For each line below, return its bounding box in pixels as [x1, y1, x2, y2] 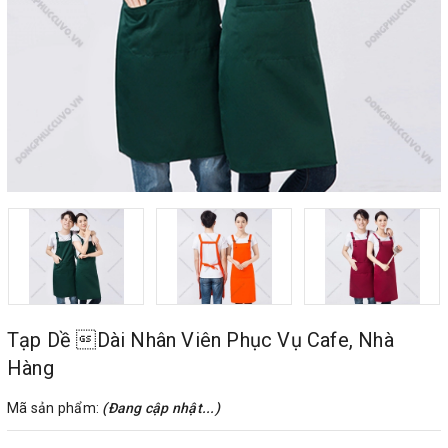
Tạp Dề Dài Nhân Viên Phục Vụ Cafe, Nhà [7, 328, 394, 352]
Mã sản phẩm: [7, 400, 103, 416]
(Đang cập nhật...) [102, 400, 220, 416]
